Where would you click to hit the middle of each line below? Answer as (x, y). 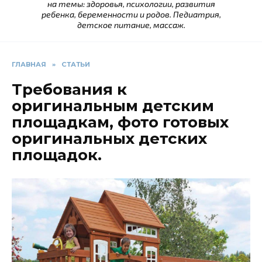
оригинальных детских (109, 139)
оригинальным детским (113, 106)
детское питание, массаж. (131, 25)
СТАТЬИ (76, 65)
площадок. (57, 155)
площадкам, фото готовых (120, 123)
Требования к (69, 90)
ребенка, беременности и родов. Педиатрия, (131, 15)
